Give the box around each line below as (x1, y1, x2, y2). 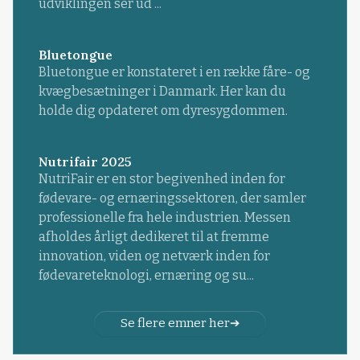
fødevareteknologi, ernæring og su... (38, 267, 254, 283)
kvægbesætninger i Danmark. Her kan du (38, 83, 286, 99)
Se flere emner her (120, 316, 230, 331)
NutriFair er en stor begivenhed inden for (38, 170, 285, 186)
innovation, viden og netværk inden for (38, 247, 270, 264)
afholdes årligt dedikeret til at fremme (38, 228, 269, 244)
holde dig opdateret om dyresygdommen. (38, 102, 288, 118)
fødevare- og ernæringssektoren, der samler (38, 190, 306, 206)
